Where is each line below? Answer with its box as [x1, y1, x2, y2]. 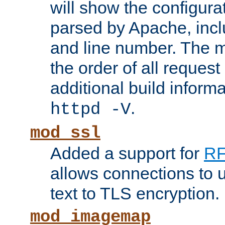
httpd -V [50, 100, 131, 120]
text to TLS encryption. [50, 184, 219, 203]
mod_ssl [30, 124, 100, 143]
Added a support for [50, 144, 204, 163]
